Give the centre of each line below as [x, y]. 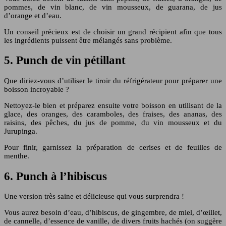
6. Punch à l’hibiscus [55, 176]
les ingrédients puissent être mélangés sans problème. [88, 40]
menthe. [17, 156]
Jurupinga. [21, 131]
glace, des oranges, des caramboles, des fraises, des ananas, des [113, 114]
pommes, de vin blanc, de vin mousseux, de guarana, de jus [113, 7]
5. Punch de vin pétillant [65, 61]
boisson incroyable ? [37, 89]
